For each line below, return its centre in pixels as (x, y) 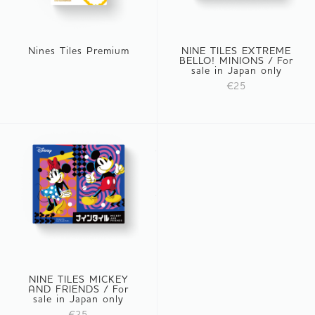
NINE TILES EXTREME (236, 50)
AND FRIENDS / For (78, 289)
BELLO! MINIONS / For (236, 60)
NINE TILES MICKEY (78, 279)
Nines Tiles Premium (78, 50)
